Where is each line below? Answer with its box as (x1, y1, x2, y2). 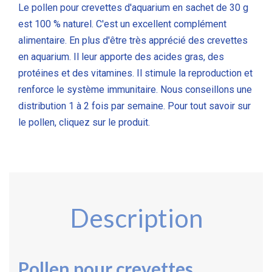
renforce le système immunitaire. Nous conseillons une (18, 83, 252, 95)
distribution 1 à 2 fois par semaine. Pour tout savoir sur (18, 100, 251, 112)
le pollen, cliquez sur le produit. (18, 116, 150, 128)
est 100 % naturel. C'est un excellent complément (18, 18, 226, 30)
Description (69, 202, 203, 233)
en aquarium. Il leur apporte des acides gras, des (18, 50, 224, 63)
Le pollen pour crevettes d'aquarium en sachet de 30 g (18, 1, 248, 13)
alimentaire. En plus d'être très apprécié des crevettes (18, 34, 248, 46)
